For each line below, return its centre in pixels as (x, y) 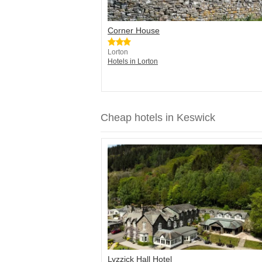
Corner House (134, 31)
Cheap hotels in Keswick (158, 118)
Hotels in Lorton (133, 62)
